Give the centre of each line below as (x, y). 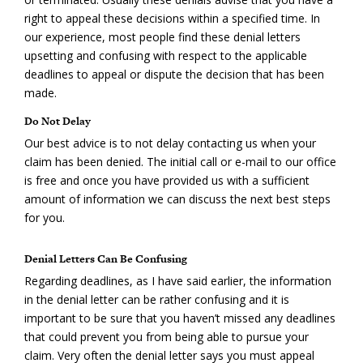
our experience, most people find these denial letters (162, 36)
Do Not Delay (58, 121)
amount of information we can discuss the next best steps (177, 199)
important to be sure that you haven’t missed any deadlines (180, 318)
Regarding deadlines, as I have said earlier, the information (178, 280)
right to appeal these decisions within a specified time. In (172, 18)
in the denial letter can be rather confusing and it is (157, 299)
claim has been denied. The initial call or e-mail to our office (180, 161)
